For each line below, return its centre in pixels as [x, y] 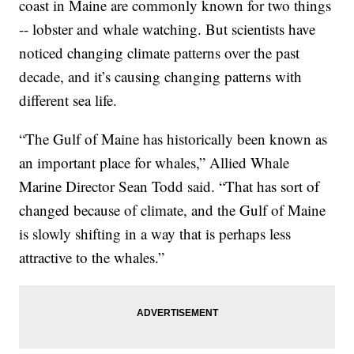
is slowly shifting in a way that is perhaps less [155, 234]
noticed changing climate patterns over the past [160, 53]
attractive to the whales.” [92, 258]
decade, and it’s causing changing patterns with [161, 77]
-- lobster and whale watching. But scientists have [168, 29]
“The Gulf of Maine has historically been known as [173, 139]
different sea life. [68, 100]
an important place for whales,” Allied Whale [154, 163]
